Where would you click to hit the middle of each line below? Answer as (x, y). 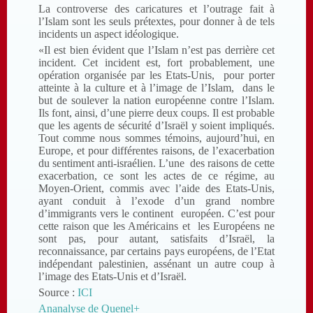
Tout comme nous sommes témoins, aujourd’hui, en (156, 138)
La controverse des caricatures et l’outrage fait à (156, 8)
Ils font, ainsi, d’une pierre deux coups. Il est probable (156, 112)
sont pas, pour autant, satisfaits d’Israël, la (156, 238)
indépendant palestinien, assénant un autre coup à (156, 263)
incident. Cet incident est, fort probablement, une (156, 62)
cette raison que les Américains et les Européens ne (156, 226)
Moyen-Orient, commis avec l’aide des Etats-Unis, (156, 188)
